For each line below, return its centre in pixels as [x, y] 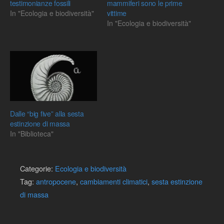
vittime [117, 13]
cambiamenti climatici [114, 181]
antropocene [56, 181]
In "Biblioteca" [32, 133]
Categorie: [37, 168]
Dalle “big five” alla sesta [47, 113]
